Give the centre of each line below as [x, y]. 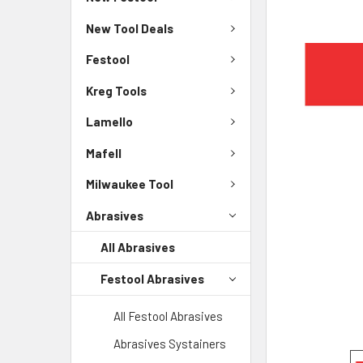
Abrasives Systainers [170, 343]
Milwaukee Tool [130, 184]
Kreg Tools [116, 90]
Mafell [104, 153]
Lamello [109, 122]
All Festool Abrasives [168, 316]
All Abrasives [138, 247]
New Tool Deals [130, 28]
